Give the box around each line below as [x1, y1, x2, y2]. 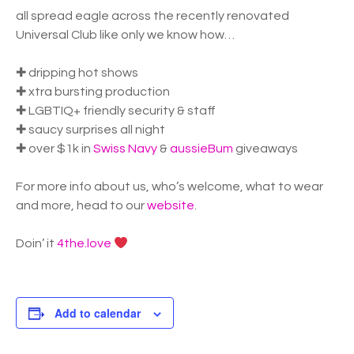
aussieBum [170, 142, 233, 155]
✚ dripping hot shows [16, 66, 138, 79]
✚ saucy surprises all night [16, 123, 165, 136]
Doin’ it [16, 237, 57, 250]
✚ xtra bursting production [16, 85, 170, 98]
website [147, 199, 194, 212]
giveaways [233, 142, 298, 155]
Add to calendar [55, 305, 141, 321]
